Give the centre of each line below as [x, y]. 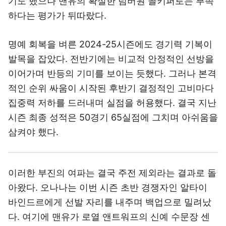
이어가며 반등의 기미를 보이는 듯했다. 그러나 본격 [112, 61]
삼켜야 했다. [33, 120]
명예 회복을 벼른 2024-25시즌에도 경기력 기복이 [110, 32]
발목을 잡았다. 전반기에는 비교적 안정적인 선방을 [111, 47]
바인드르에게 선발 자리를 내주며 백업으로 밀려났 [110, 178]
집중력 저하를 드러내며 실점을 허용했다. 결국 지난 [112, 91]
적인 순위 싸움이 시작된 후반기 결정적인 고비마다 [111, 76]
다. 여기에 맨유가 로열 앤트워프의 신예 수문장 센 [109, 192]
